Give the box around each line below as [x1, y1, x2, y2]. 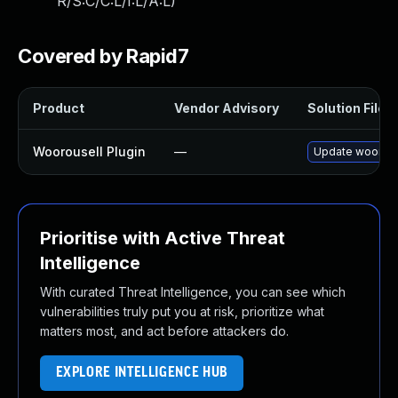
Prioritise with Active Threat [40, 227, 285, 249]
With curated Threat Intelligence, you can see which [40, 284, 346, 299]
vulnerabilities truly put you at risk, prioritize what [40, 304, 324, 319]
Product [33, 100, 84, 115]
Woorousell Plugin [33, 144, 146, 159]
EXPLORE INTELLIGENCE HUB [55, 365, 228, 380]
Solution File [307, 100, 386, 115]
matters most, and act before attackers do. [40, 323, 289, 338]
